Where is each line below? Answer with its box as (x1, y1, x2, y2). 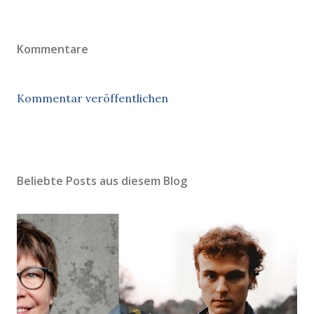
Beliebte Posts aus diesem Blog (17, 172, 187, 189)
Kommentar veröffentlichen (17, 90, 168, 105)
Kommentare (17, 41, 88, 57)
